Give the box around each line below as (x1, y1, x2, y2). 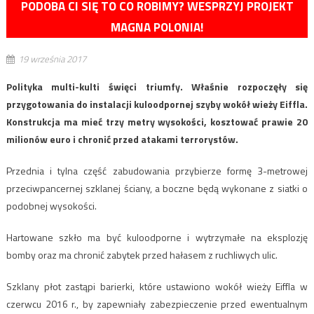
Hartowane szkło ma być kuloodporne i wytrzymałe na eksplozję (6, 230, 308, 245)
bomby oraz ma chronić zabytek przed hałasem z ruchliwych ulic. (6, 247, 278, 262)
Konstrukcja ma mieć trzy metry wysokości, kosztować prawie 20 (6, 114, 308, 129)
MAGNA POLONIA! (111, 18, 203, 36)
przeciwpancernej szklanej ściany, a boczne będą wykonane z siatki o (6, 181, 308, 196)
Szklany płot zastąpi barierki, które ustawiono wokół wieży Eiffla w (6, 279, 308, 294)
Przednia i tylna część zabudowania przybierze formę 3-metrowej (6, 163, 308, 178)
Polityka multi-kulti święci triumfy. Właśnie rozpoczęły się (6, 79, 308, 94)
